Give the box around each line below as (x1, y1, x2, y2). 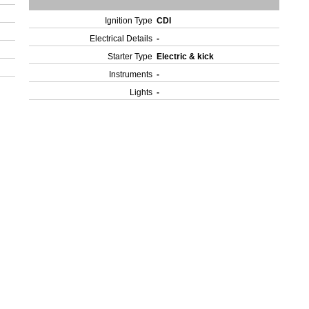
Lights (130, 88, 153, 97)
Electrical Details (90, 34, 153, 43)
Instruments (109, 70, 153, 79)
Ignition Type (105, 16, 153, 26)
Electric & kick (157, 52, 217, 61)
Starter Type (108, 52, 153, 61)
